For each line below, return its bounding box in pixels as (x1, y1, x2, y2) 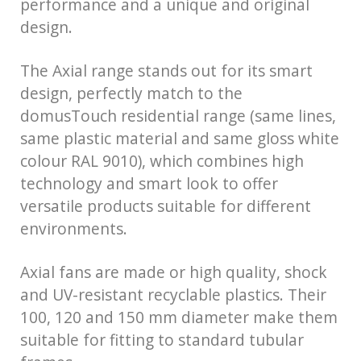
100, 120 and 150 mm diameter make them (20, 305, 338, 328)
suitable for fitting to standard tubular (20, 328, 304, 351)
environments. (20, 217, 127, 239)
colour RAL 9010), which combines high (20, 149, 304, 172)
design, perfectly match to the (20, 81, 243, 104)
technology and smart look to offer (20, 172, 278, 194)
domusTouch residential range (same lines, (20, 104, 336, 127)
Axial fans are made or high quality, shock (20, 260, 327, 283)
